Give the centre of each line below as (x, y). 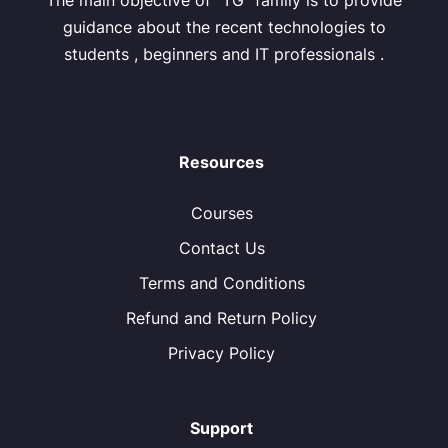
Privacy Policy (221, 353)
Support (221, 428)
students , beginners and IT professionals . (224, 54)
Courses (221, 213)
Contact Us (221, 248)
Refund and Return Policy (221, 318)
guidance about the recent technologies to (224, 27)
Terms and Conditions (221, 283)
